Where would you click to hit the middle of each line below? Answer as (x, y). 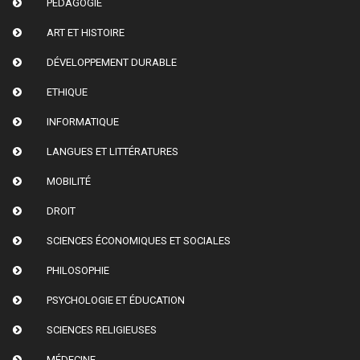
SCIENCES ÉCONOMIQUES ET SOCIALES (138, 240)
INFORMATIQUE (82, 121)
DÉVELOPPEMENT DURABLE (111, 62)
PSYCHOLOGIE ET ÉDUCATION (115, 300)
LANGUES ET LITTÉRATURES (112, 151)
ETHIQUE (67, 92)
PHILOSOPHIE (78, 270)
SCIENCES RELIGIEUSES (101, 329)
